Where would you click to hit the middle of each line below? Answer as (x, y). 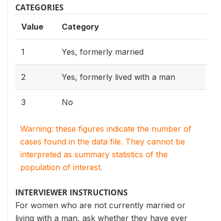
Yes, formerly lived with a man (118, 77)
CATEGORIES (39, 7)
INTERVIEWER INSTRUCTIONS (72, 192)
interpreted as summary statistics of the (94, 154)
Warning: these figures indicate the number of (106, 129)
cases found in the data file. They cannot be (103, 142)
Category (80, 27)
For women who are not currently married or (100, 205)
